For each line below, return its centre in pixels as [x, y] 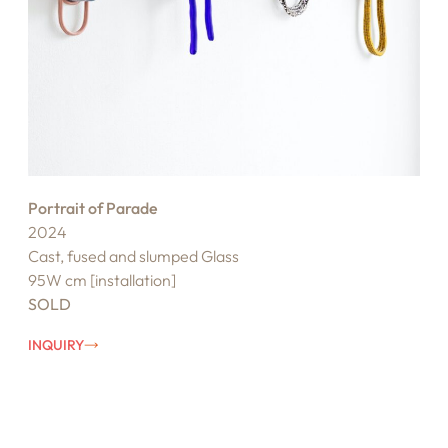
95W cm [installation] [101, 279]
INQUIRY [55, 344]
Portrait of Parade [92, 207]
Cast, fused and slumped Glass [133, 255]
